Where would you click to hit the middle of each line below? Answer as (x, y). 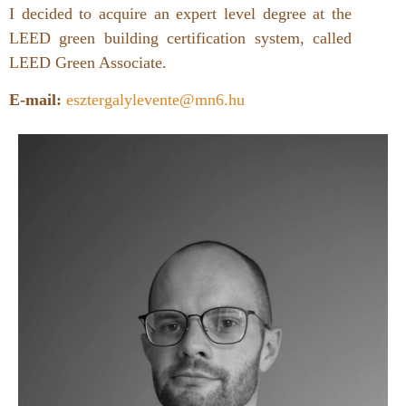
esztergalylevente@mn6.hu (155, 100)
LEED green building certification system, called (180, 38)
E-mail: (35, 100)
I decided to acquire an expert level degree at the (180, 13)
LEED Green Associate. (88, 62)
